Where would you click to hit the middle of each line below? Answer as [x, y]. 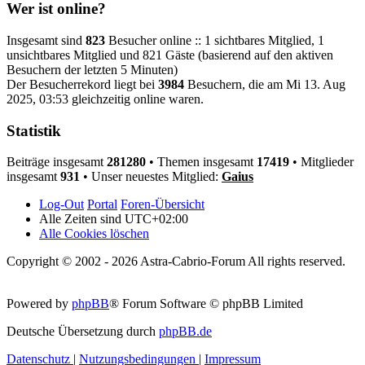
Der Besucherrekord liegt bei [82, 84]
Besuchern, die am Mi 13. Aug [265, 84]
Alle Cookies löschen [94, 234]
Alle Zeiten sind [82, 219]
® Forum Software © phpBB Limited [206, 304]
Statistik [34, 130]
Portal [102, 204]
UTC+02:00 [156, 219]
